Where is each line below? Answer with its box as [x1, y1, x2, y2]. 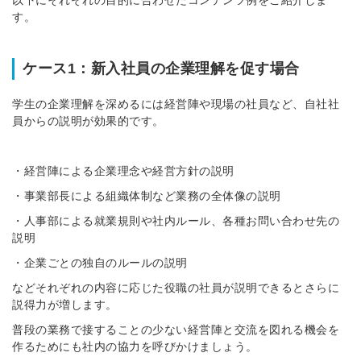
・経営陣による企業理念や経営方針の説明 [12, 164, 234, 177]
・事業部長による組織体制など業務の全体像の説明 [12, 189, 281, 202]
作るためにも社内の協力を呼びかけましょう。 [12, 339, 258, 353]
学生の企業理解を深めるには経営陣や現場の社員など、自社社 [12, 97, 339, 110]
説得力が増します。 [12, 297, 118, 311]
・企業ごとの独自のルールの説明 [12, 255, 188, 269]
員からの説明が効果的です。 [12, 114, 164, 127]
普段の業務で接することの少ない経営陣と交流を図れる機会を [12, 322, 339, 336]
